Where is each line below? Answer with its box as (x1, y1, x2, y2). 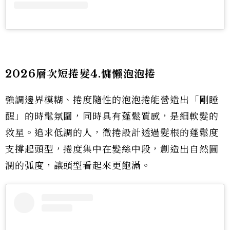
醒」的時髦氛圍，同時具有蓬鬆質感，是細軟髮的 (5, 110, 219, 122)
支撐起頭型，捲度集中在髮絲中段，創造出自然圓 (5, 143, 219, 155)
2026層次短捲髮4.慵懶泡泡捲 (5, 67, 156, 80)
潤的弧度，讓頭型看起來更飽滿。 (5, 160, 151, 171)
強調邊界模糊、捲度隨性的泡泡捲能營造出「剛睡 (5, 94, 219, 106)
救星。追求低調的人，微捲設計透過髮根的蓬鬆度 (5, 127, 219, 139)
